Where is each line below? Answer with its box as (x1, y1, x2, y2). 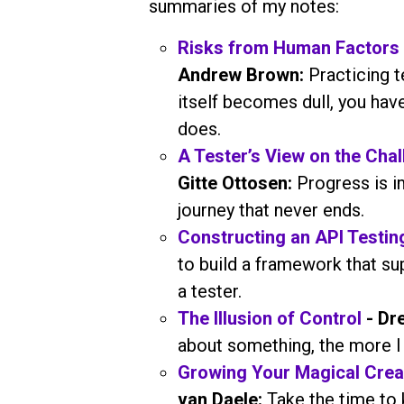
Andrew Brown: (177, 63, 308, 86)
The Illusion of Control (177, 307, 362, 329)
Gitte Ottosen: (177, 171, 297, 194)
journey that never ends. (177, 198, 369, 221)
